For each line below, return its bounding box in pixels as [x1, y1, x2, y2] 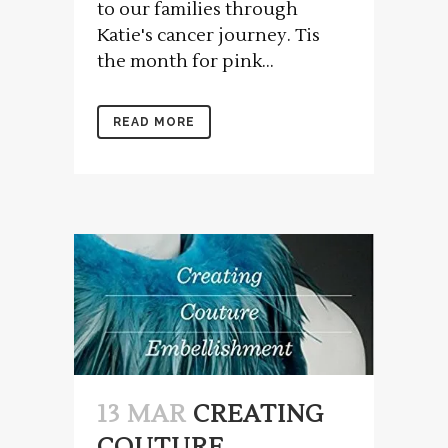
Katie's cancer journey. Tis [97, 23, 320, 47]
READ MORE [113, 114, 195, 129]
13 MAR [97, 399, 186, 431]
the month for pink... [97, 49, 274, 73]
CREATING [193, 399, 324, 431]
